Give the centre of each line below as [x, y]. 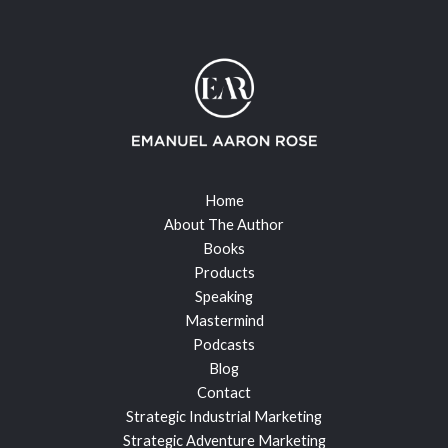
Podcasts [224, 345]
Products [224, 273]
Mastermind [224, 321]
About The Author [224, 225]
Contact [224, 393]
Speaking [224, 297]
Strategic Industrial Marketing [224, 417]
